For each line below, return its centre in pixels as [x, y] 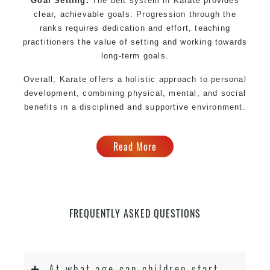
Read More [135, 146]
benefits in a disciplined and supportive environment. [135, 107]
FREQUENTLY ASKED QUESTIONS [135, 213]
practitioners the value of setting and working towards [135, 42]
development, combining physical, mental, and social [135, 93]
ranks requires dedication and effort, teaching [135, 28]
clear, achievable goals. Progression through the [135, 14]
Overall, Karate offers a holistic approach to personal [135, 79]
